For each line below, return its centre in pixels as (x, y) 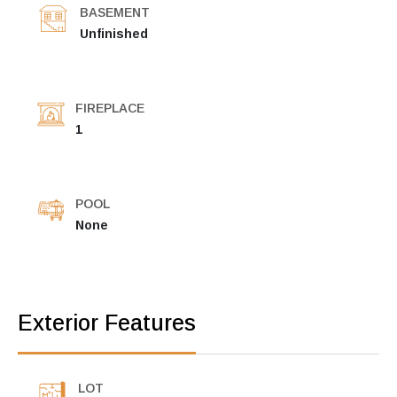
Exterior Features (107, 323)
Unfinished (114, 34)
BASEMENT (115, 13)
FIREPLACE (110, 109)
